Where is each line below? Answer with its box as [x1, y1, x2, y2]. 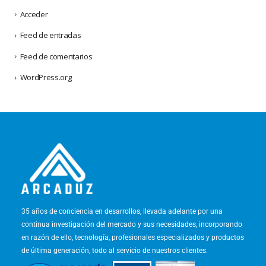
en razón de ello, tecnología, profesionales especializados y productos [21, 233, 244, 242]
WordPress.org [20, 72, 72, 83]
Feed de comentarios [20, 50, 93, 62]
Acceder [20, 8, 48, 20]
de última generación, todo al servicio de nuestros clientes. [21, 246, 208, 255]
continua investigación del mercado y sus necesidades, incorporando [21, 220, 242, 229]
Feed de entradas [20, 30, 81, 41]
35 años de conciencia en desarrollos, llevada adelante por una [21, 207, 223, 216]
